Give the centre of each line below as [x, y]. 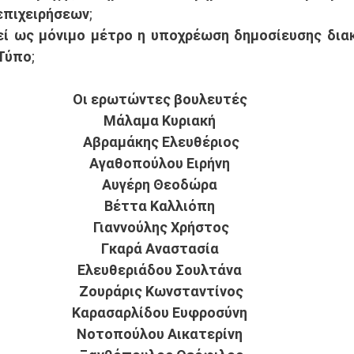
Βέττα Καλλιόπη [161, 206]
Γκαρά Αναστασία [161, 249]
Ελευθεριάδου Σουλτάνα [161, 270]
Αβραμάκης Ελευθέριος [161, 142]
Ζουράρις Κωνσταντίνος [161, 291]
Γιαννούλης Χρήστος [161, 227]
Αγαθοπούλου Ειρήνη [161, 163]
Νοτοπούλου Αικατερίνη [161, 334]
